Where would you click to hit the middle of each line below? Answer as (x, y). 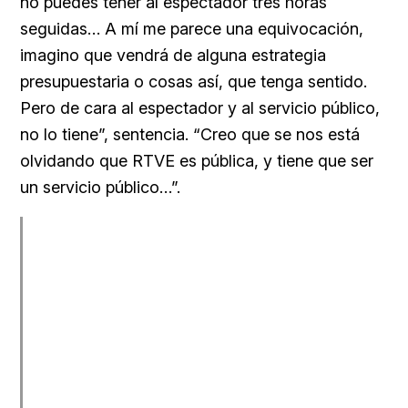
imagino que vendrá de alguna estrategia (173, 55)
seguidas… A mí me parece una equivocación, (192, 28)
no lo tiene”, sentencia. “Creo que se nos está (190, 134)
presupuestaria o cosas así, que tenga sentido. (194, 81)
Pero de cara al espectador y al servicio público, (200, 107)
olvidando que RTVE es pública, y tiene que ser (197, 160)
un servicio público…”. (100, 187)
